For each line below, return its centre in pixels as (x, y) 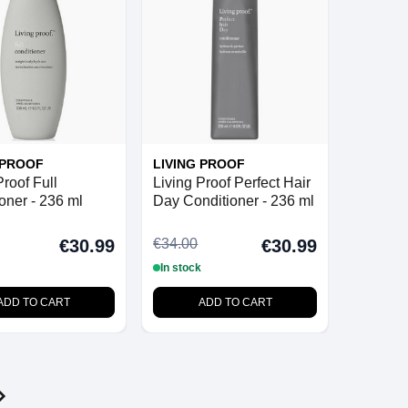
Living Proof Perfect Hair (232, 183)
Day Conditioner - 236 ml (234, 201)
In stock (181, 268)
